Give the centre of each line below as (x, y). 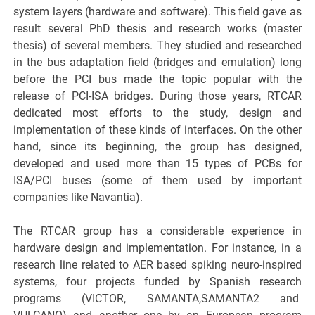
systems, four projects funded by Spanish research (157, 282)
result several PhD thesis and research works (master (157, 29)
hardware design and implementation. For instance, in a (157, 248)
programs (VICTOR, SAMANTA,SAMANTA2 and (157, 299)
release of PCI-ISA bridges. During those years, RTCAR (157, 96)
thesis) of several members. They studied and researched (157, 46)
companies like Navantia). (78, 198)
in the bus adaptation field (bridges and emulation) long (157, 63)
